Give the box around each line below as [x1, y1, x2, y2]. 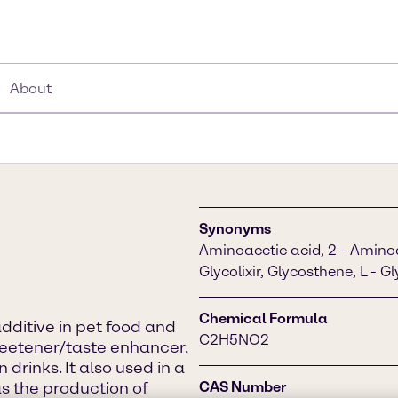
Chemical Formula [199, 310, 328, 327]
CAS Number [199, 378, 286, 395]
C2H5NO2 [199, 331, 269, 348]
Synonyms [199, 220, 271, 237]
